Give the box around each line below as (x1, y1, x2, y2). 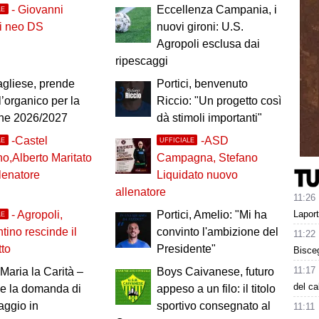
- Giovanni (11, 4, 64, 16)
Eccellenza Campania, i (156, 4, 277, 16)
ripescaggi (115, 55, 168, 68)
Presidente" (156, 243, 216, 256)
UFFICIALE (159, 136, 195, 144)
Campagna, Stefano (156, 152, 258, 164)
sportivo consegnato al (156, 300, 271, 313)
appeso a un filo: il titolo (156, 283, 276, 296)
